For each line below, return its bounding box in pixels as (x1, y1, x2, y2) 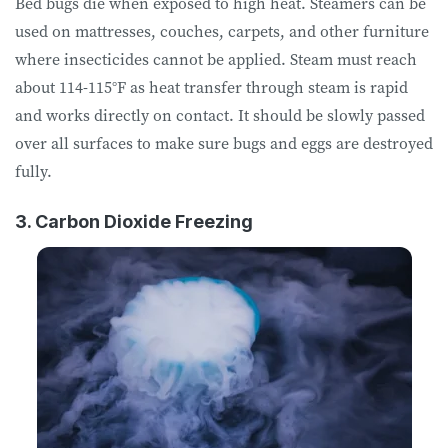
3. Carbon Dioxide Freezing (15, 210, 253, 232)
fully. (15, 159, 56, 182)
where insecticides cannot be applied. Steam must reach (15, 47, 417, 70)
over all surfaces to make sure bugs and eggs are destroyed (15, 131, 433, 154)
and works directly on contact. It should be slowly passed (15, 103, 425, 126)
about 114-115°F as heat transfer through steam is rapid (15, 75, 408, 98)
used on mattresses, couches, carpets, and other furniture (15, 19, 429, 42)
